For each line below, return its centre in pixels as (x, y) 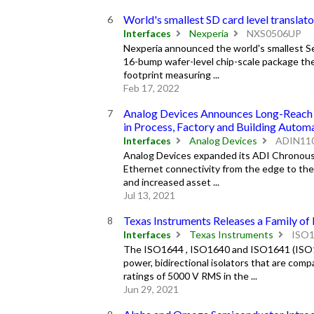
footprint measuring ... (171, 74)
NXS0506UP (273, 34)
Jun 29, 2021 (151, 289)
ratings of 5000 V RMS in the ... (190, 275)
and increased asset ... (171, 182)
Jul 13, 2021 (149, 195)
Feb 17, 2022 (151, 88)
